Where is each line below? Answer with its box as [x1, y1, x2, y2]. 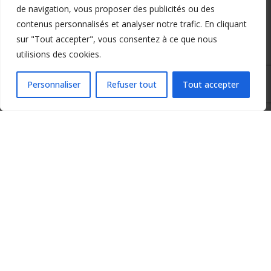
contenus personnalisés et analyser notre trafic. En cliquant [16, 18, 247, 30]
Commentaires [17, 206, 77, 218]
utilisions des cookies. [16, 48, 101, 60]
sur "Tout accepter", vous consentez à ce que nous [16, 33, 217, 45]
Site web [110, 180, 143, 192]
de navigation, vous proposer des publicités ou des [16, 3, 215, 15]
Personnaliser [27, 79, 80, 90]
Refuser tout [106, 79, 157, 90]
